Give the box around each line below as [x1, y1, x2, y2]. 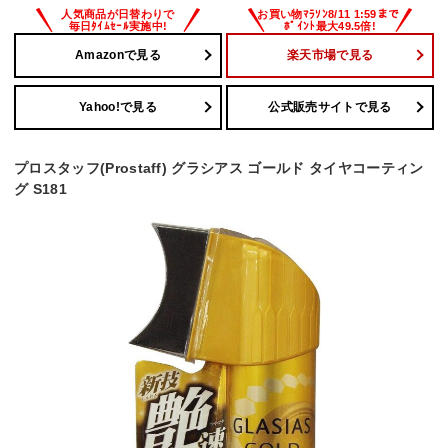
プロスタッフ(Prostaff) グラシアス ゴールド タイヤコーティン [14, 159, 424, 176]
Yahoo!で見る [79, 100, 157, 115]
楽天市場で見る [286, 48, 374, 63]
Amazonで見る [75, 48, 161, 63]
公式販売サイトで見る [268, 100, 392, 115]
